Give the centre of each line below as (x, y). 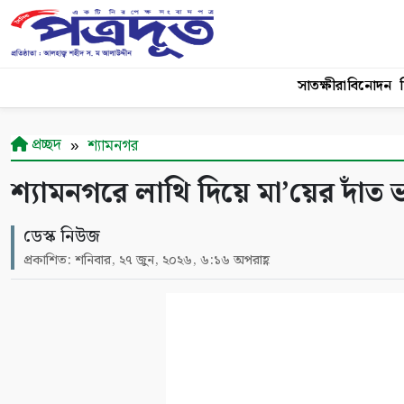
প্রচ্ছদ (45, 145)
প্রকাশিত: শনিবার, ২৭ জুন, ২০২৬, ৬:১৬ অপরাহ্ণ (147, 261)
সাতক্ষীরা (322, 86)
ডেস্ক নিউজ (62, 237)
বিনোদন (369, 86)
